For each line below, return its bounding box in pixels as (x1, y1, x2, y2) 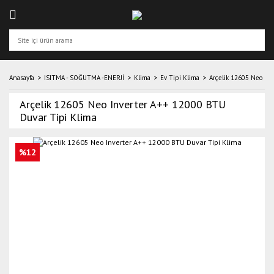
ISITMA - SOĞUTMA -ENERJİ (44, 73, 124, 82)
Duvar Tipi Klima (20, 110, 97, 124)
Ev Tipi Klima (160, 73, 199, 82)
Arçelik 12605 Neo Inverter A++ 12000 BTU (20, 97, 226, 111)
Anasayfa (9, 73, 34, 82)
